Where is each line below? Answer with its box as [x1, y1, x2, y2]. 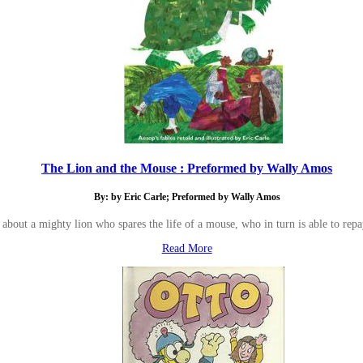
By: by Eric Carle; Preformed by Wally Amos [93, 192, 280, 203]
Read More [161, 242, 212, 255]
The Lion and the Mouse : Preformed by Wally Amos [41, 160, 333, 176]
